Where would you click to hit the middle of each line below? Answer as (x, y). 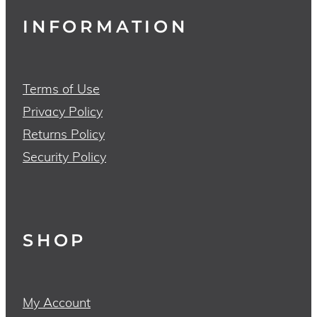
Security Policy (64, 156)
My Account (57, 302)
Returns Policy (64, 134)
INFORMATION (105, 28)
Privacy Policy (63, 111)
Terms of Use (61, 88)
